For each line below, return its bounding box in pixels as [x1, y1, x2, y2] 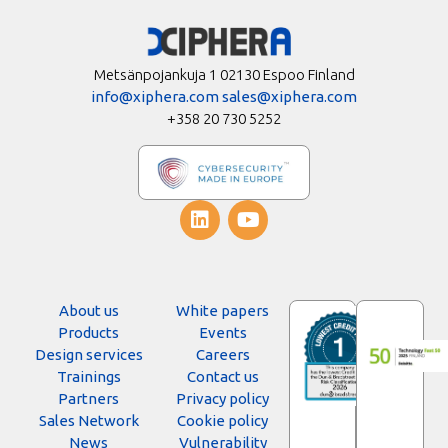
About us [58, 302, 119, 320]
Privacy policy [176, 390, 270, 408]
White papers [176, 302, 270, 320]
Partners [58, 390, 120, 408]
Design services [34, 346, 143, 364]
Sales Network [38, 412, 139, 430]
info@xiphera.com [91, 88, 219, 106]
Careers [195, 346, 250, 364]
